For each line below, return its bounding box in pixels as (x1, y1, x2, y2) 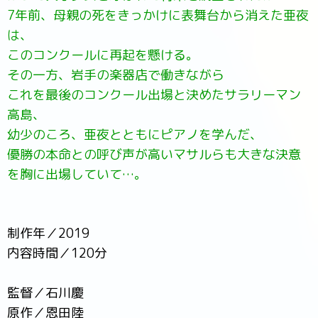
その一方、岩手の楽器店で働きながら (7, 66, 224, 84)
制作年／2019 (7, 224, 89, 243)
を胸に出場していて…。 (7, 165, 147, 184)
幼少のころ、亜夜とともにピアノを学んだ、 (7, 126, 263, 144)
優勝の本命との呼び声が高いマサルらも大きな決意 (7, 146, 301, 164)
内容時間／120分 (7, 244, 107, 263)
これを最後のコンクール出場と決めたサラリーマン (7, 86, 301, 104)
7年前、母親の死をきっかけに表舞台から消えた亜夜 (7, 6, 309, 25)
